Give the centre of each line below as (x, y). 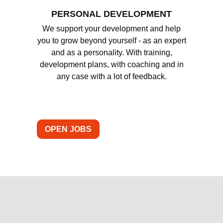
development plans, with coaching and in (111, 64)
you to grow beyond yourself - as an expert (111, 40)
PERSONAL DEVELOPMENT (111, 14)
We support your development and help (111, 28)
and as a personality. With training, (111, 52)
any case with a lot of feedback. (111, 76)
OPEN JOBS (68, 129)
